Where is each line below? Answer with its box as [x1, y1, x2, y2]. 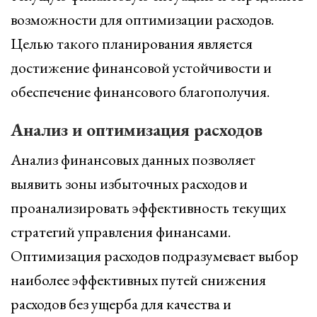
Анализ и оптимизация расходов [11, 118, 263, 141]
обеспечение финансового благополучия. [11, 81, 270, 102]
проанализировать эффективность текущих [11, 197, 286, 218]
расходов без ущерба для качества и [11, 294, 231, 314]
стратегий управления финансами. [11, 221, 231, 242]
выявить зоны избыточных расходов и [11, 173, 248, 194]
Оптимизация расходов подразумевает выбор [11, 246, 299, 266]
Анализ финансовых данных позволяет [11, 149, 255, 170]
